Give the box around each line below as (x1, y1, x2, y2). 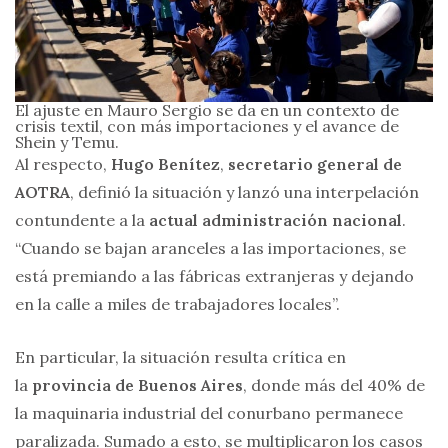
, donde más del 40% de (243, 375, 425, 396)
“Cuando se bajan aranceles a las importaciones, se (15, 238, 406, 259)
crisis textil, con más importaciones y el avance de (15, 116, 399, 137)
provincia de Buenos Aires (32, 375, 243, 396)
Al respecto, (15, 154, 111, 175)
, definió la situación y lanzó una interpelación (70, 182, 419, 203)
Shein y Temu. (15, 132, 119, 153)
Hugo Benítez (111, 154, 220, 175)
